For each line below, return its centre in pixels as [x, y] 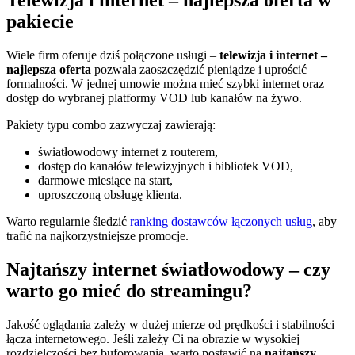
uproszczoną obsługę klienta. [110, 194]
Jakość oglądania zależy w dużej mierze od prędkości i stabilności [170, 324]
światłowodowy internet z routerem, [128, 151]
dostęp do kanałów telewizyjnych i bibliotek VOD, [166, 166]
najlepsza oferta [49, 69]
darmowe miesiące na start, [105, 180]
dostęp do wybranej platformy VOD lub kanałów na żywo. [154, 97]
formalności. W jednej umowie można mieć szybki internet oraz [165, 83]
